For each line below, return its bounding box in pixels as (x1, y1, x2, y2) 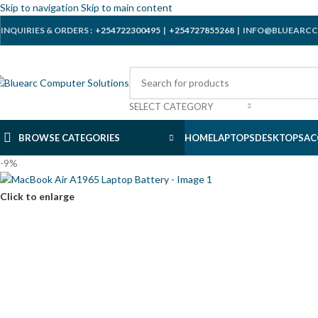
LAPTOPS (213, 132, 255, 143)
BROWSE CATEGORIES (18, 131, 120, 143)
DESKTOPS (255, 132, 304, 143)
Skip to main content (81, 1, 172, 13)
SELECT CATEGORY (129, 100, 213, 112)
